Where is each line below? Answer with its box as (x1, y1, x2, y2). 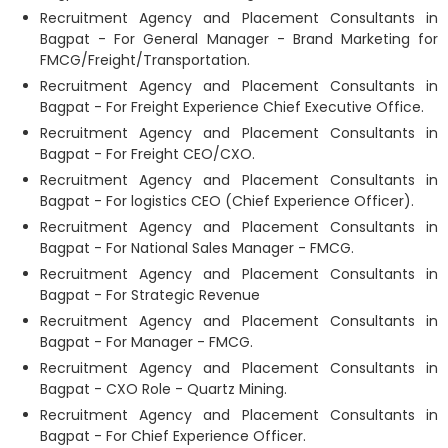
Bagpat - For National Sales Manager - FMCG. (40, 238, 354, 258)
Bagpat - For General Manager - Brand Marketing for (40, 29, 438, 49)
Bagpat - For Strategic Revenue (40, 285, 260, 305)
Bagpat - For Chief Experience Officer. (40, 426, 306, 446)
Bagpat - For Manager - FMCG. (40, 332, 253, 352)
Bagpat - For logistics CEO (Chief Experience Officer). (40, 191, 414, 211)
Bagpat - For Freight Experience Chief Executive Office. (40, 97, 424, 117)
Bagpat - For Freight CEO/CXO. (40, 144, 255, 164)
